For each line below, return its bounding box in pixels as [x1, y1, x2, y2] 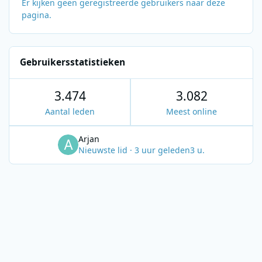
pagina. [22, 9, 51, 20]
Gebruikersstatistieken [20, 56, 126, 69]
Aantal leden [45, 105, 95, 117]
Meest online [166, 105, 217, 117]
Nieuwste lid [78, 144, 130, 156]
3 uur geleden [134, 144, 190, 156]
